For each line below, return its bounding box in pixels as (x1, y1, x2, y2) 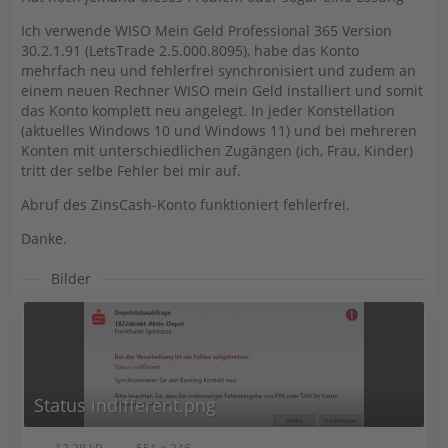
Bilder (51, 269, 91, 288)
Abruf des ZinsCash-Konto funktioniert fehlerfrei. (21, 195, 350, 214)
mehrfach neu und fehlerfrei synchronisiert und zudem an (21, 61, 416, 80)
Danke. (21, 229, 67, 248)
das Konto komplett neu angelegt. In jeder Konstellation (21, 101, 395, 120)
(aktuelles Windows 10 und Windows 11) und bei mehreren (21, 121, 417, 140)
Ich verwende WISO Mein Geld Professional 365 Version (21, 21, 392, 40)
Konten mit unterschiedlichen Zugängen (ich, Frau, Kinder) (21, 141, 413, 160)
